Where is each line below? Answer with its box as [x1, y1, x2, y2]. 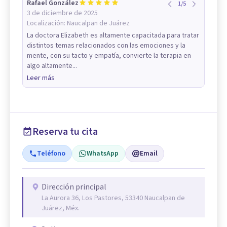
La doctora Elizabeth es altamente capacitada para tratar [27, 30, 199, 41]
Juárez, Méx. [42, 203, 80, 213]
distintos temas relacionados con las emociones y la [27, 41, 185, 51]
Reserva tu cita [32, 125, 98, 139]
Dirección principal [42, 181, 106, 193]
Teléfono [37, 148, 65, 159]
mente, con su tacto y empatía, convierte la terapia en [27, 51, 191, 61]
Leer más [27, 73, 55, 83]
